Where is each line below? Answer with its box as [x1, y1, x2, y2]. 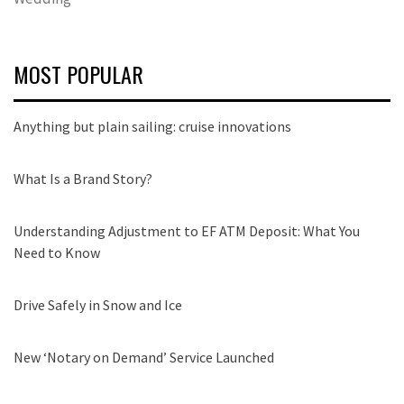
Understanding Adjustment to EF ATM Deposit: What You [14, 221, 360, 240]
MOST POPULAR [14, 57, 143, 90]
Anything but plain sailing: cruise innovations [14, 116, 291, 135]
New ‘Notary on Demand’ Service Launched [14, 347, 274, 366]
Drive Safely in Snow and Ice [14, 295, 182, 314]
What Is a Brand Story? [14, 169, 152, 188]
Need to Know [14, 243, 100, 262]
